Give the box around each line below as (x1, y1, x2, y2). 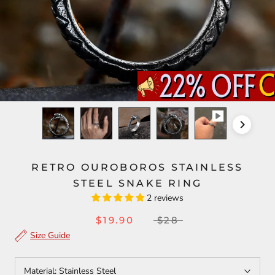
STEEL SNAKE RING (72, 177, 203, 189)
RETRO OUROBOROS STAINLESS (31, 161, 244, 173)
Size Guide (30, 230, 70, 241)
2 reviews (147, 192, 184, 204)
